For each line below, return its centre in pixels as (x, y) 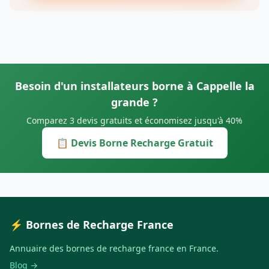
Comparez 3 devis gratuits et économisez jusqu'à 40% (134, 121)
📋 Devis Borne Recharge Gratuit (134, 143)
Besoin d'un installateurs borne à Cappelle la (134, 86)
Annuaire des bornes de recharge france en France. (114, 249)
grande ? (134, 102)
